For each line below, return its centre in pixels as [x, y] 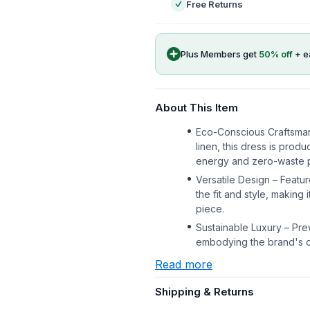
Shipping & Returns [204, 292]
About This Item [197, 108]
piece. [210, 209]
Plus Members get [220, 54]
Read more [184, 264]
